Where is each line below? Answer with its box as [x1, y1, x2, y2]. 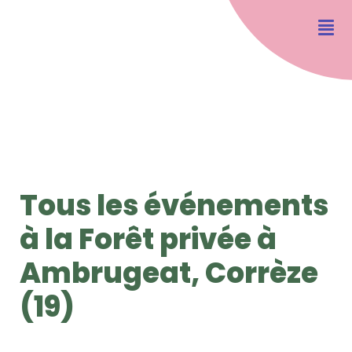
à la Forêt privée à [20, 218, 277, 259]
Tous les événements [20, 185, 328, 225]
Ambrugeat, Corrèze [20, 252, 318, 293]
